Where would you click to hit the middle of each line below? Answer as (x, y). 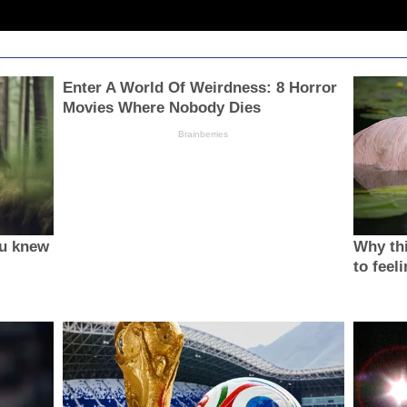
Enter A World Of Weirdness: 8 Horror (199, 88)
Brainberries (203, 134)
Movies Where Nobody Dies (161, 108)
